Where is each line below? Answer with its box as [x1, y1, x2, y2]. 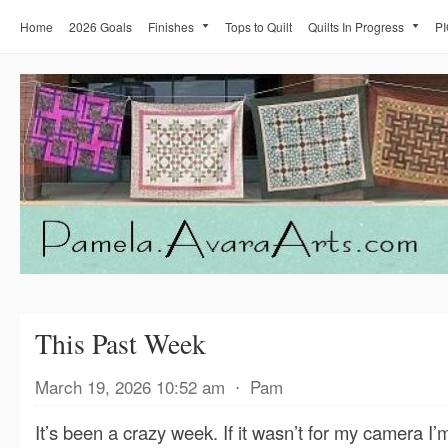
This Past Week [35, 325, 206, 362]
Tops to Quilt [225, 18, 292, 35]
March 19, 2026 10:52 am [35, 374, 225, 399]
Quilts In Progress [308, 18, 404, 35]
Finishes [148, 18, 194, 35]
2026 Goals [69, 18, 132, 35]
